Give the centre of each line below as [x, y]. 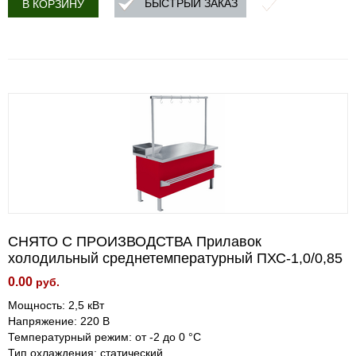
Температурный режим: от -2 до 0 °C [104, 337]
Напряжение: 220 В [59, 321]
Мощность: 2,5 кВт [56, 305]
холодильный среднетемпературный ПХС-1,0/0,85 [175, 258]
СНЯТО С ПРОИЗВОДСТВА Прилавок [135, 242]
